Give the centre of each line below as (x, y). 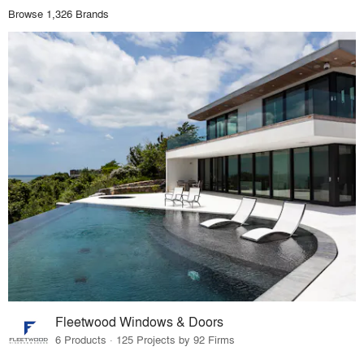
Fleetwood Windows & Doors (140, 322)
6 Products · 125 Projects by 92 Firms (145, 340)
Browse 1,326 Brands (58, 13)
